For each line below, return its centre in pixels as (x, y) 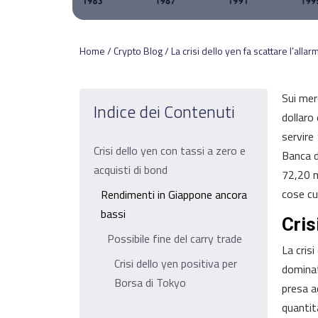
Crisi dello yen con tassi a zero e (170, 150)
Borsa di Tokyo (150, 283)
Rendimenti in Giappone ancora (174, 194)
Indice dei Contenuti (164, 111)
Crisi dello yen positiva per (175, 263)
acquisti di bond (131, 170)
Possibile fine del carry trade (175, 238)
